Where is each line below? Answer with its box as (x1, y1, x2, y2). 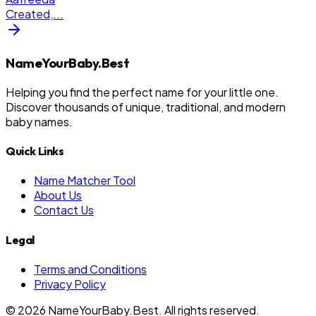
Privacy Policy (34, 276, 106, 291)
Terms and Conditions (34, 261, 147, 276)
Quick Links (6, 144, 64, 159)
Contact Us (34, 202, 94, 218)
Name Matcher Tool (34, 173, 135, 188)
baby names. (6, 114, 73, 129)
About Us (34, 188, 82, 203)
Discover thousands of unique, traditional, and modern (6, 99, 286, 114)
